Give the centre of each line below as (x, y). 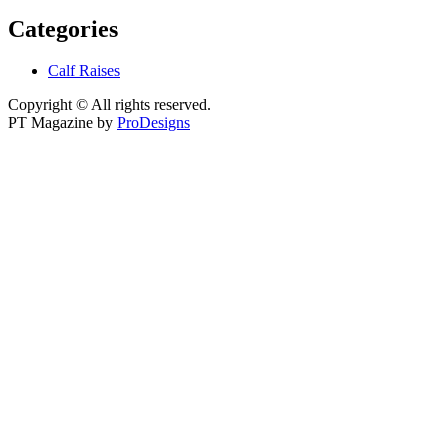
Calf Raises (84, 71)
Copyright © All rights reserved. (109, 105)
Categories (63, 28)
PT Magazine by (62, 123)
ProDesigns (153, 123)
